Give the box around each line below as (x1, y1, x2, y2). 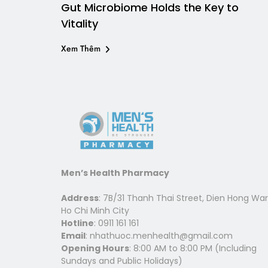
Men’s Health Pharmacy (61, 167, 169, 179)
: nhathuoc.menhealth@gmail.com (86, 230, 233, 242)
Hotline (61, 217, 94, 230)
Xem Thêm (61, 42, 103, 55)
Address (61, 192, 99, 205)
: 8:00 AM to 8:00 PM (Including (129, 242, 257, 255)
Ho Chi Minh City (61, 205, 129, 217)
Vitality (61, 16, 98, 32)
